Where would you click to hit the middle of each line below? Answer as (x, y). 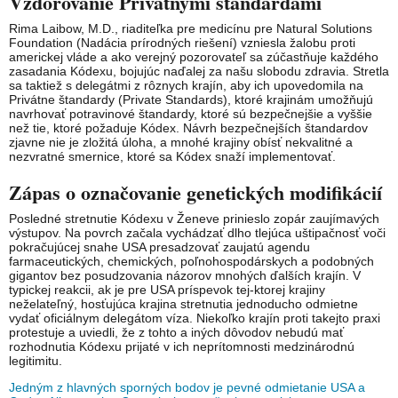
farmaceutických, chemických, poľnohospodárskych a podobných (191, 261)
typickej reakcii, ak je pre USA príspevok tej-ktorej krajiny (167, 289)
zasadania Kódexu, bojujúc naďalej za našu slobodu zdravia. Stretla (199, 71)
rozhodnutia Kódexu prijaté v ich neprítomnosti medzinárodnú (182, 346)
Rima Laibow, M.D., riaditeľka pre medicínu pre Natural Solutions (191, 28)
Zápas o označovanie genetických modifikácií (195, 192)
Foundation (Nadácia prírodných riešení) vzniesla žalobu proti (182, 42)
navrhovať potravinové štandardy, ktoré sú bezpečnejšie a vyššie (191, 113)
